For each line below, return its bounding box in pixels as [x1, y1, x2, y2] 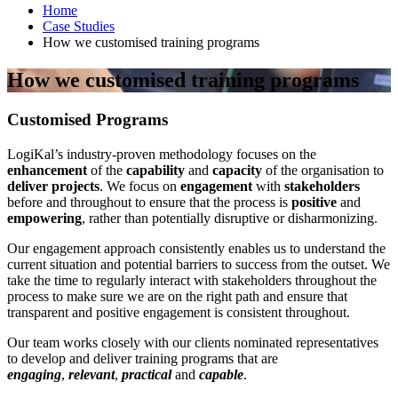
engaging [7, 366, 61, 382]
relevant [68, 366, 115, 382]
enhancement [7, 162, 87, 178]
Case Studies [43, 19, 115, 34]
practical [122, 366, 171, 382]
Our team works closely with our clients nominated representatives [7, 334, 378, 350]
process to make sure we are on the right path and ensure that [7, 288, 347, 304]
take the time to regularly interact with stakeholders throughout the [7, 272, 377, 288]
